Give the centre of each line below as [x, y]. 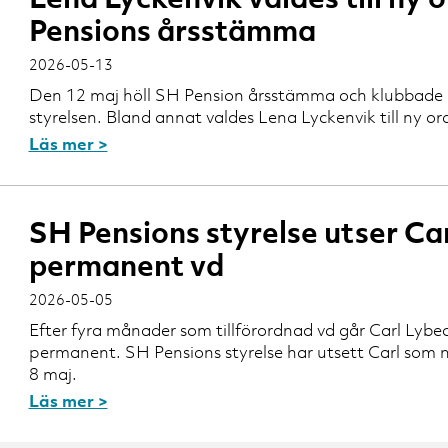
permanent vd [126, 264]
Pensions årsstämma [172, 29]
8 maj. [52, 373]
